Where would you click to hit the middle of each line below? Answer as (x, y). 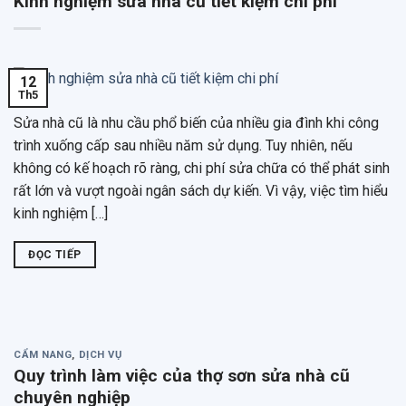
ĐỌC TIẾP (55, 255)
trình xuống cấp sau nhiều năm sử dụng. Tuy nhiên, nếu (183, 146)
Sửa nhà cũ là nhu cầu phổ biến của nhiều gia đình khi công (196, 123)
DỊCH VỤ (100, 355)
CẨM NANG (43, 355)
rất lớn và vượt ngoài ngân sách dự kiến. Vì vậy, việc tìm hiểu (201, 191)
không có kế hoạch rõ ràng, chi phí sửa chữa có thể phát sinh (202, 169)
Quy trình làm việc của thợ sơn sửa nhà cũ (182, 376)
